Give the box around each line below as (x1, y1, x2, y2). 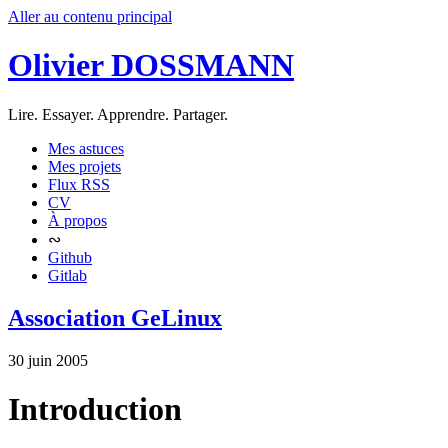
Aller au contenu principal (8, 8, 172, 25)
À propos (48, 211, 107, 229)
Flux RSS (48, 175, 110, 193)
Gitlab (48, 266, 87, 284)
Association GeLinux (8, 304, 222, 331)
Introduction (8, 391, 182, 428)
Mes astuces (48, 139, 124, 157)
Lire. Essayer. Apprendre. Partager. (8, 105, 228, 123)
